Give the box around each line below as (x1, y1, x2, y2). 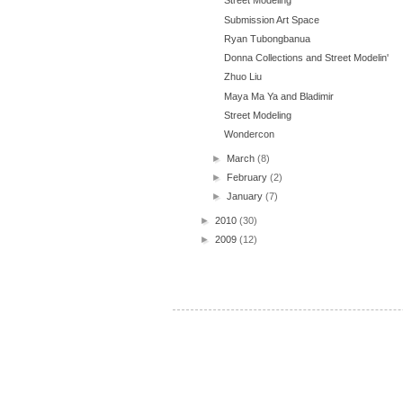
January (227, 191, 266, 202)
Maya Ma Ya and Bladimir (224, 90, 335, 102)
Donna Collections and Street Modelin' (224, 52, 390, 63)
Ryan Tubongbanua (224, 32, 311, 44)
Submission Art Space (224, 13, 320, 25)
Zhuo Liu (224, 71, 263, 83)
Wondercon (224, 129, 275, 139)
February (227, 172, 271, 183)
